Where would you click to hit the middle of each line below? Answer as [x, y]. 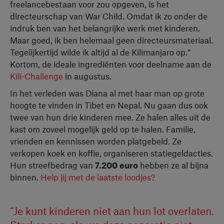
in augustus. [87, 76]
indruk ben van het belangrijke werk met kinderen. [105, 28]
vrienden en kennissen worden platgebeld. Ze [96, 141]
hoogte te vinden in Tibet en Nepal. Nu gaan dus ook [109, 105]
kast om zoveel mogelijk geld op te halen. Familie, [103, 129]
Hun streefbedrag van [52, 165]
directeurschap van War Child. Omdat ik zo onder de [109, 16]
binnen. [25, 177]
